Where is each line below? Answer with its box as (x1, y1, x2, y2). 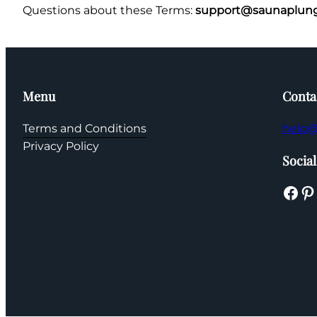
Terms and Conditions (23, 122, 146, 136)
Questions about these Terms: (23, 4, 195, 18)
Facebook (281, 181, 292, 202)
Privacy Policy (23, 139, 99, 154)
